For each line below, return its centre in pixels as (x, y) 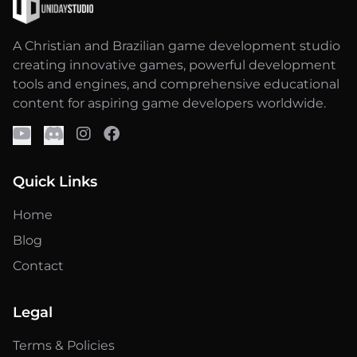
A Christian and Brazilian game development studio (177, 45)
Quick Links (55, 181)
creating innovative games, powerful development (175, 65)
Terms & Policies (64, 345)
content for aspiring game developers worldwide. (169, 103)
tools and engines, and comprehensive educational (176, 84)
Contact (38, 265)
